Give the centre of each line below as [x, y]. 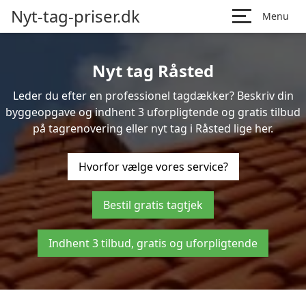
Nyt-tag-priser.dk [75, 16]
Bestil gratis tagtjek [153, 205]
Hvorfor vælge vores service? [153, 167]
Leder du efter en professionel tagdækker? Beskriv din [153, 96]
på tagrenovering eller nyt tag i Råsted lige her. [153, 128]
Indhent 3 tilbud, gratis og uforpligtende [153, 243]
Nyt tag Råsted [153, 71]
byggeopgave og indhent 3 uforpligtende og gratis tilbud [153, 112]
